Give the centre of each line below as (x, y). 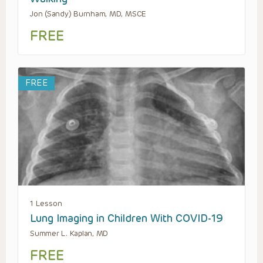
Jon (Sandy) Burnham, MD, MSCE (88, 14)
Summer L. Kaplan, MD (69, 233)
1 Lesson (46, 203)
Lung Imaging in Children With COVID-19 (127, 218)
